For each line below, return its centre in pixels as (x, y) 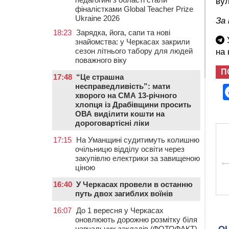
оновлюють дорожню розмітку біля (136, 220)
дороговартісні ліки (112, 123)
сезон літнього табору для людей (134, 51)
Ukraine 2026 (97, 18)
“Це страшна (100, 77)
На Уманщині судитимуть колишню (138, 140)
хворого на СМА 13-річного (126, 95)
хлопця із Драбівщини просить (133, 105)
